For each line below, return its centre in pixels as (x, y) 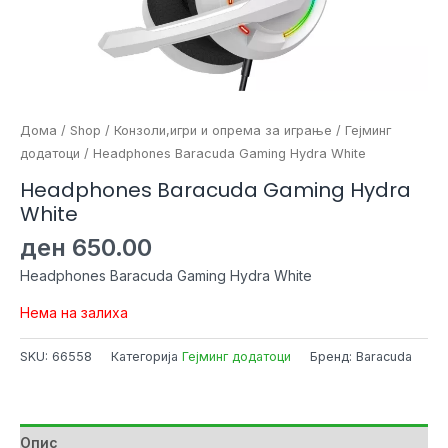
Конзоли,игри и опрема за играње (223, 130)
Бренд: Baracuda (361, 356)
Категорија (146, 356)
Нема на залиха (74, 312)
